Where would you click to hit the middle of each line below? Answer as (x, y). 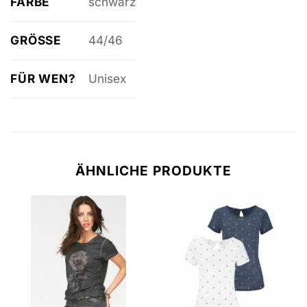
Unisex (107, 79)
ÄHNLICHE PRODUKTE (153, 170)
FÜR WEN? (43, 78)
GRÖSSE (32, 40)
